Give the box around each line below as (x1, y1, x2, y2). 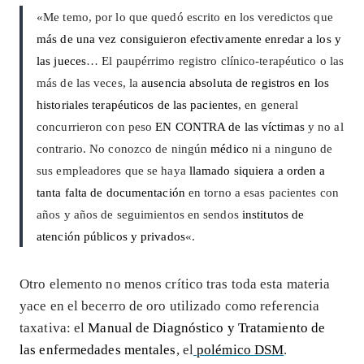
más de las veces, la (37, 76, 142, 89)
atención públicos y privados (37, 229, 185, 243)
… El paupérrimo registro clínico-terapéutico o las (86, 54, 344, 67)
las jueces (37, 54, 87, 67)
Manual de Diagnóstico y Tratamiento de (88, 319, 326, 336)
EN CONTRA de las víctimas (155, 119, 305, 133)
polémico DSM (193, 341, 284, 357)
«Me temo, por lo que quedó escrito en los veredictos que (37, 10, 333, 24)
